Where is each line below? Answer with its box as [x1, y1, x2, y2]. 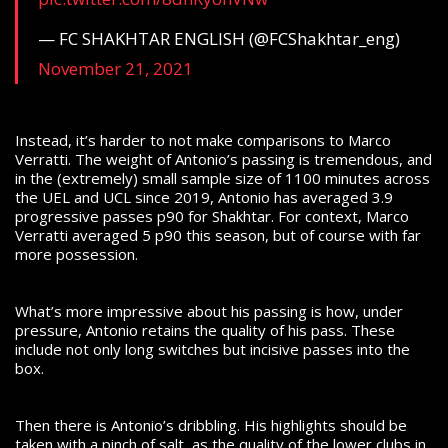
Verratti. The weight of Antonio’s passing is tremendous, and [15, 149, 432, 170]
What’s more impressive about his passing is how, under [15, 301, 403, 322]
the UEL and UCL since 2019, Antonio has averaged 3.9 [15, 187, 393, 208]
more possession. [15, 244, 142, 265]
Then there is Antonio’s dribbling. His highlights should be [15, 415, 407, 436]
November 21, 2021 [38, 56, 193, 80]
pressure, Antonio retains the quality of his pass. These [15, 320, 395, 341]
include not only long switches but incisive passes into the [15, 339, 410, 360]
